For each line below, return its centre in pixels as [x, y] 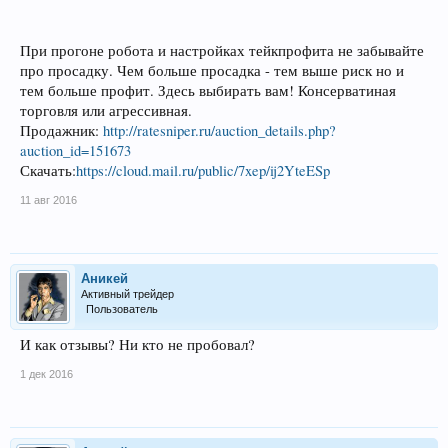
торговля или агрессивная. [106, 110]
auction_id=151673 [75, 150]
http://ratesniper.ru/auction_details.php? [219, 130]
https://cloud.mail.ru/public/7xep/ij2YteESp [203, 170]
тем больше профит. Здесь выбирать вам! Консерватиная [208, 90]
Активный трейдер [127, 293]
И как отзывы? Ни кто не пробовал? [137, 344]
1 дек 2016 [46, 373]
